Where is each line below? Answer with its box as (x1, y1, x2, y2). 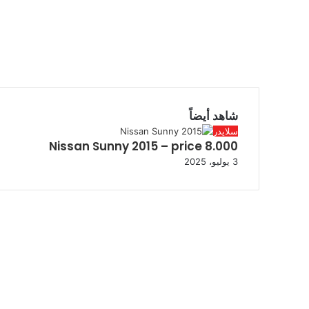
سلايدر (213, 126, 238, 137)
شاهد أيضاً (189, 108, 238, 124)
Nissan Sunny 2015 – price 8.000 (49, 138, 238, 154)
